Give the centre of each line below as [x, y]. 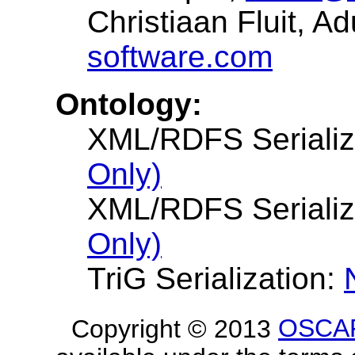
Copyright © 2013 [175, 328]
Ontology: [129, 104]
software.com [180, 56]
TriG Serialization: [216, 278]
